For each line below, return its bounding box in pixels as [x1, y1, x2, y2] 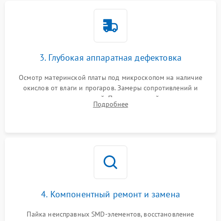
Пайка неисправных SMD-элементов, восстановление [27, 210, 194, 219]
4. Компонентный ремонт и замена [41, 188, 180, 200]
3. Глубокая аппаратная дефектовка [39, 52, 182, 64]
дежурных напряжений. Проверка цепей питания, [32, 94, 189, 103]
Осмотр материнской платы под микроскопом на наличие [19, 73, 202, 82]
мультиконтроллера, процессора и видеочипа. [37, 104, 184, 113]
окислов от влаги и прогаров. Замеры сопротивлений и [23, 83, 198, 93]
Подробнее [93, 100, 128, 109]
